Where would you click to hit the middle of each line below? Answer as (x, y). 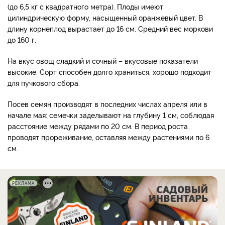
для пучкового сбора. (44, 82)
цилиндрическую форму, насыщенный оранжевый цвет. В (105, 17)
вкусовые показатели (160, 60)
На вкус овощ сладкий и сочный (63, 60)
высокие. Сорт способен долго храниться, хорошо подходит (109, 71)
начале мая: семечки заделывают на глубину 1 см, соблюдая (111, 115)
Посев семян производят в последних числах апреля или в (107, 103)
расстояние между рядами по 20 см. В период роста (98, 126)
